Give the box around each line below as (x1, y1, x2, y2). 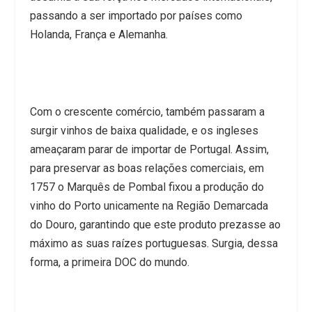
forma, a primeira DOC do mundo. (29, 256, 189, 270)
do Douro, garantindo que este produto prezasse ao (29, 218, 281, 232)
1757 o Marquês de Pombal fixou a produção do (29, 180, 264, 194)
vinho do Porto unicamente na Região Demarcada (29, 199, 268, 213)
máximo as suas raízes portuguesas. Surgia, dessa (29, 237, 278, 251)
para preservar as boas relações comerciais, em (29, 162, 264, 175)
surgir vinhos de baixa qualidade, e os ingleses (29, 124, 258, 138)
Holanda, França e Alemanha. (29, 28, 168, 42)
